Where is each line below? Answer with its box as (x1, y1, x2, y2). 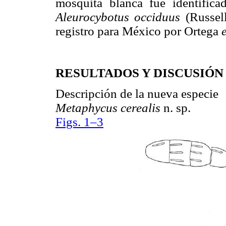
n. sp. (163, 100, 191, 115)
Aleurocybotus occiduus (55, 10, 186, 24)
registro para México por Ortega (55, 24, 221, 38)
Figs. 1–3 (55, 115, 103, 129)
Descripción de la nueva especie (55, 86, 218, 100)
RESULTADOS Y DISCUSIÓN (55, 66, 223, 80)
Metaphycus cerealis (55, 100, 163, 115)
